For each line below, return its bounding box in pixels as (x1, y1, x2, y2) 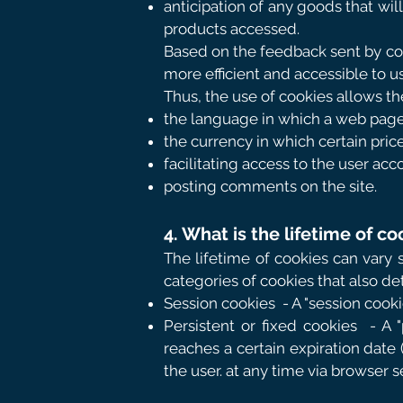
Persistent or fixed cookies (164, 317, 357, 335)
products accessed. (164, 20, 300, 38)
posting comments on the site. (164, 177, 377, 195)
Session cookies (164, 294, 275, 312)
